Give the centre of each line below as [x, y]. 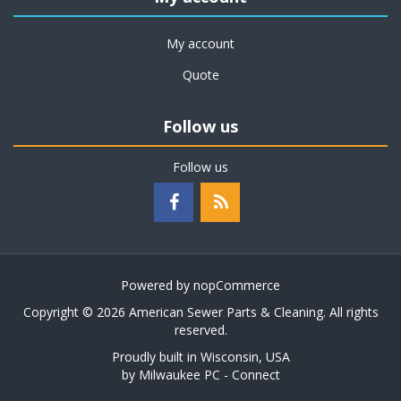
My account [200, 43]
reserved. [200, 330]
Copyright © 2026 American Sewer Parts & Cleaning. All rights [200, 312]
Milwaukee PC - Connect [209, 375]
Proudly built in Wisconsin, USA [200, 357]
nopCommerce [237, 285]
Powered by [157, 285]
